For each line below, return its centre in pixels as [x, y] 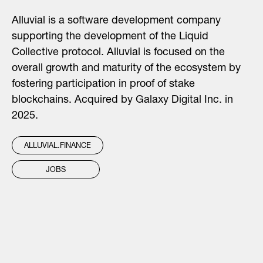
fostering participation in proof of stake [103, 85]
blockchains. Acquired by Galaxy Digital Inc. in [122, 100]
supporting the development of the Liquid [110, 37]
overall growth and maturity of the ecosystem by [126, 69]
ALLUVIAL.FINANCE [58, 146]
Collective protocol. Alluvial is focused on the [118, 53]
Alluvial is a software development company [116, 21]
